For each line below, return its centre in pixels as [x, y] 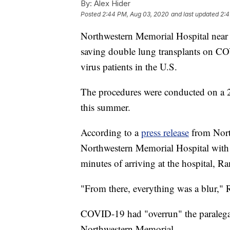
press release [165, 132]
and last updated [195, 14]
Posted [91, 14]
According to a [111, 132]
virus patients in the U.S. [129, 67]
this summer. [106, 107]
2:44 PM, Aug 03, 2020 [136, 14]
